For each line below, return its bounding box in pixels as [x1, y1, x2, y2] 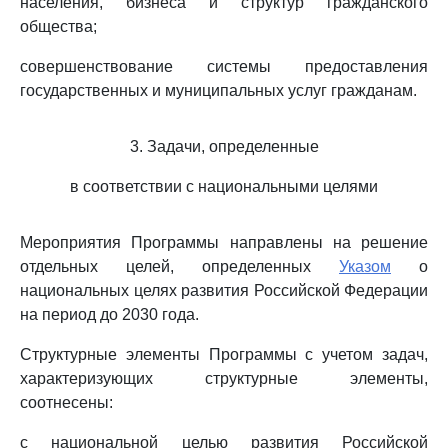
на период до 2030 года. [20, 306, 199, 323]
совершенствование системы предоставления [20, 58, 428, 75]
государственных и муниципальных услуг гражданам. [20, 82, 417, 99]
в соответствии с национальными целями [70, 178, 378, 195]
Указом [339, 258, 391, 275]
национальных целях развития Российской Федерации [20, 282, 428, 299]
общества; [20, 18, 97, 35]
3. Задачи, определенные [129, 138, 319, 155]
